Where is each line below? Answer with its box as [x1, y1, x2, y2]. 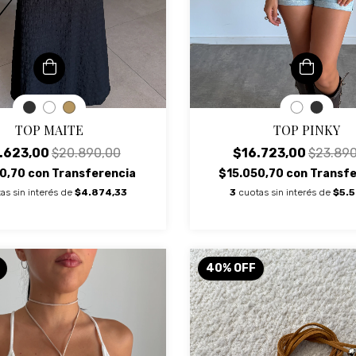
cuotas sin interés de [238, 187, 333, 198]
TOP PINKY [273, 122, 340, 138]
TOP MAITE [15, 122, 84, 138]
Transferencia [52, 167, 137, 180]
